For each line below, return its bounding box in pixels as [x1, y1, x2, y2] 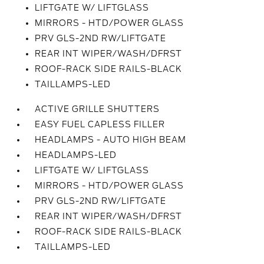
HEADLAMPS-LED [35, 150, 117, 160]
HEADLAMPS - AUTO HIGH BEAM [35, 135, 187, 144]
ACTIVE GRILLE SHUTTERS [35, 104, 160, 114]
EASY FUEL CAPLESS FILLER [35, 120, 166, 129]
